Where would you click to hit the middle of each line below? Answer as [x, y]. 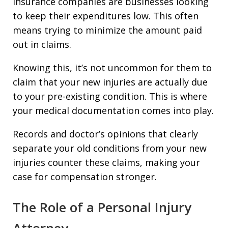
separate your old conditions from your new [110, 148]
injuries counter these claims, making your [106, 162]
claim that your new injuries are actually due [110, 82]
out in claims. [42, 44]
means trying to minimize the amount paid [107, 30]
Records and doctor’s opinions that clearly [105, 134]
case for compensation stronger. [85, 176]
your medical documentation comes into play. [113, 110]
